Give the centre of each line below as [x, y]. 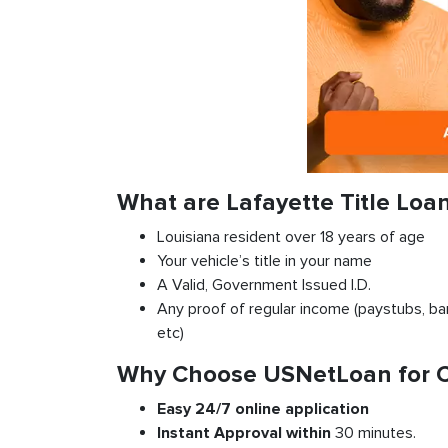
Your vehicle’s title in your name [264, 261]
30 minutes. [375, 433]
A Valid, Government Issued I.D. [264, 285]
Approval [248, 433]
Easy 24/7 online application [263, 409]
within [308, 433]
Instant [183, 433]
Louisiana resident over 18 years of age [291, 237]
